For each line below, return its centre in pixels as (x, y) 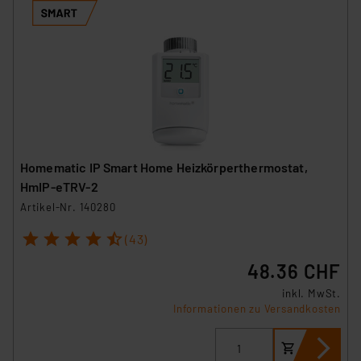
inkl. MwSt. (311, 294)
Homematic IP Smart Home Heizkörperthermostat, (164, 167)
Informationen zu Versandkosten (257, 309)
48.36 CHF (294, 272)
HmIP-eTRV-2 (59, 186)
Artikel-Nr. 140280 (68, 207)
